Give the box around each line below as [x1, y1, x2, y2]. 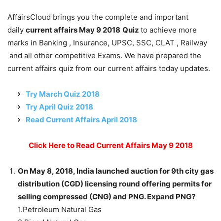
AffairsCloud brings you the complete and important [7, 12, 188, 22]
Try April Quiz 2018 [26, 102, 93, 111]
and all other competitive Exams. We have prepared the [7, 50, 201, 60]
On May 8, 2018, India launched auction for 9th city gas [18, 166, 214, 176]
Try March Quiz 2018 [26, 89, 100, 99]
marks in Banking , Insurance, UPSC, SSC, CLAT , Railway [7, 37, 207, 47]
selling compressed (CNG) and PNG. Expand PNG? [18, 191, 195, 201]
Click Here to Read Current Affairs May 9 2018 [28, 140, 193, 150]
